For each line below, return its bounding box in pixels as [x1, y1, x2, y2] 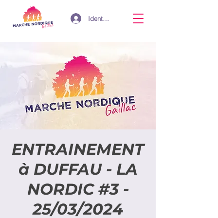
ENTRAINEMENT [12, 140, 144, 159]
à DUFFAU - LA [18, 160, 138, 179]
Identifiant [88, 15, 116, 22]
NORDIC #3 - [27, 180, 129, 199]
